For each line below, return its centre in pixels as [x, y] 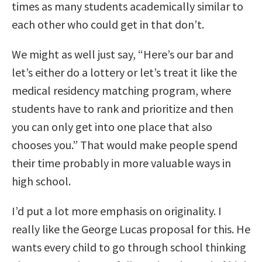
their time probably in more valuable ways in [121, 163]
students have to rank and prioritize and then [123, 108]
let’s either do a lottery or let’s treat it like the [124, 72]
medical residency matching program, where [121, 90]
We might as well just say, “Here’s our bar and [123, 54]
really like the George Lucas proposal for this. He [131, 229]
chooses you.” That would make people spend [125, 144]
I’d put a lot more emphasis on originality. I [117, 211]
